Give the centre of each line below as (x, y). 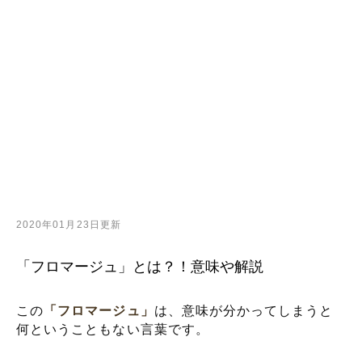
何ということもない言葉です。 (113, 329)
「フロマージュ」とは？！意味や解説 (140, 267)
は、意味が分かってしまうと (244, 311)
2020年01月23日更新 (69, 225)
